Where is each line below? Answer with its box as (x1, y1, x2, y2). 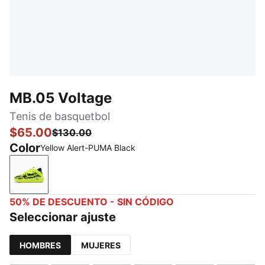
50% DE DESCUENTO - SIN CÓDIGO (9, 196, 174, 208)
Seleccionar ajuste (9, 210, 116, 224)
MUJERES (81, 240, 121, 250)
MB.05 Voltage (9, 89, 112, 106)
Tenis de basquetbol (9, 110, 110, 122)
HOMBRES (20, 240, 61, 250)
